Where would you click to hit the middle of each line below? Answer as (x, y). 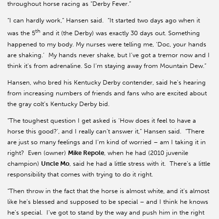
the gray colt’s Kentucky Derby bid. (58, 104)
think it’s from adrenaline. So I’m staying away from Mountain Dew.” (107, 66)
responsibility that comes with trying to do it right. (80, 174)
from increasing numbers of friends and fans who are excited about (107, 93)
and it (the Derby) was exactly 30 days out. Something (120, 33)
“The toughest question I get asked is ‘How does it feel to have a (102, 120)
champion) (24, 163)
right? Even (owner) (38, 153)
